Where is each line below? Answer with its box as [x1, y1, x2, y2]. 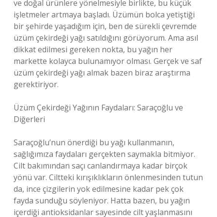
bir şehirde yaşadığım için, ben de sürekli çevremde [14, 21, 197, 31]
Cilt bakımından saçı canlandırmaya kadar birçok [14, 160, 187, 171]
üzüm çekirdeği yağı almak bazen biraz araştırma [14, 67, 190, 78]
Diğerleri [14, 114, 45, 124]
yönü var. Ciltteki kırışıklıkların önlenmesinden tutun [14, 172, 203, 183]
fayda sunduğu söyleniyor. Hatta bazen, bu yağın [14, 195, 190, 206]
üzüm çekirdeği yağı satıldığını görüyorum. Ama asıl [14, 32, 198, 43]
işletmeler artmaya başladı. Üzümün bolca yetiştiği [14, 9, 195, 20]
